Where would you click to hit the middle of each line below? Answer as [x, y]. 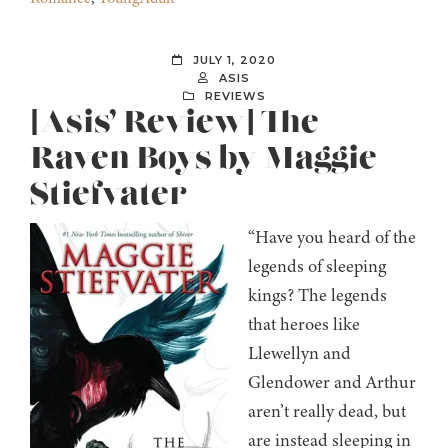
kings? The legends [317, 295]
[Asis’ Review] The [174, 123]
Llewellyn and [299, 353]
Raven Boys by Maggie [203, 159]
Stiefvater [108, 195]
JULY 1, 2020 [234, 60]
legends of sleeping [317, 266]
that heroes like [304, 324]
